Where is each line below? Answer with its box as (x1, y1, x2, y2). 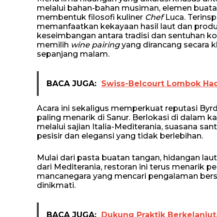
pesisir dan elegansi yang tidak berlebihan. (37, 131, 203, 140)
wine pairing (71, 40, 120, 49)
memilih (37, 40, 71, 49)
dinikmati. (37, 181, 76, 190)
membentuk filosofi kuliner (37, 13, 145, 22)
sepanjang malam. (37, 49, 109, 59)
